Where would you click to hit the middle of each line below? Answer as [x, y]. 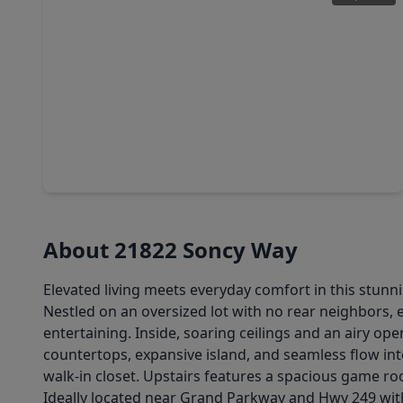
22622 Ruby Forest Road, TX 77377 [161, 169]
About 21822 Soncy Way [170, 250]
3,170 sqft [196, 147]
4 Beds [78, 147]
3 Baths [132, 147]
